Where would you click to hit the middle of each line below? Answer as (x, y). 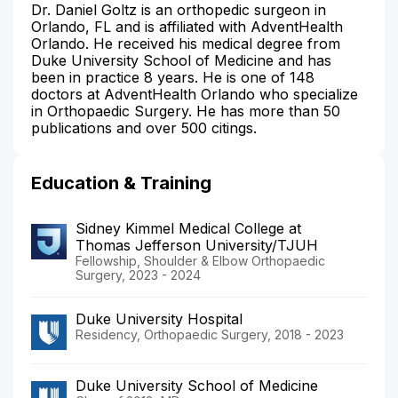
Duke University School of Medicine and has (181, 60)
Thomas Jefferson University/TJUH (197, 245)
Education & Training (121, 183)
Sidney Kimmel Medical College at (188, 228)
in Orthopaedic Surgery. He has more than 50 (186, 111)
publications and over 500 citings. (144, 127)
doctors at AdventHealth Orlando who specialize (195, 94)
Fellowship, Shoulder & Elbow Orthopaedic (200, 260)
